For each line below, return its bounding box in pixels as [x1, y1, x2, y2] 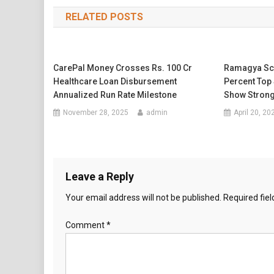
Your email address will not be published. [65, 193, 221, 202]
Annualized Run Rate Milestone [53, 90, 177, 100]
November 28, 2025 [63, 108, 129, 117]
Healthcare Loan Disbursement [53, 76, 177, 86]
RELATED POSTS [65, 11, 143, 23]
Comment [65, 220, 106, 230]
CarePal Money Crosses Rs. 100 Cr [53, 63, 193, 73]
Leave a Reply [65, 170, 134, 183]
